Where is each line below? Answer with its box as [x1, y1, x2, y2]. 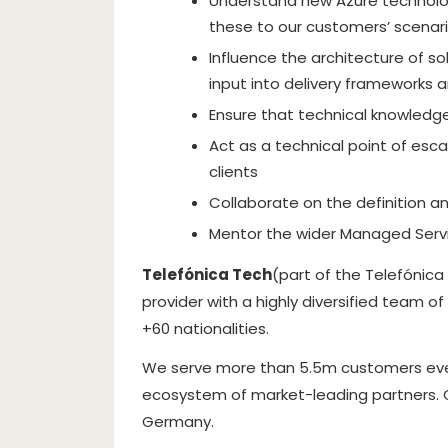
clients [209, 161, 258, 182]
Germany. [142, 411, 214, 432]
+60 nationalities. [142, 318, 269, 339]
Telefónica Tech [142, 264, 272, 285]
